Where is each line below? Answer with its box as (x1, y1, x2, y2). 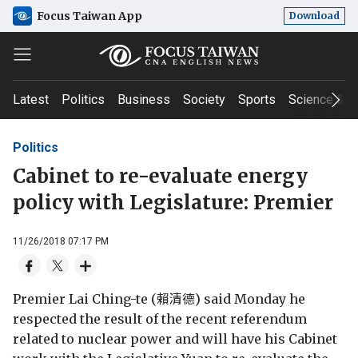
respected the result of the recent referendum (13, 310, 307, 327)
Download (289, 10, 340, 22)
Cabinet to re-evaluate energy (13, 163, 308, 189)
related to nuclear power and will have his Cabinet (13, 330, 337, 347)
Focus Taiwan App (37, 8, 142, 23)
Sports (238, 92, 276, 107)
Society (183, 92, 225, 107)
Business (117, 92, 170, 107)
